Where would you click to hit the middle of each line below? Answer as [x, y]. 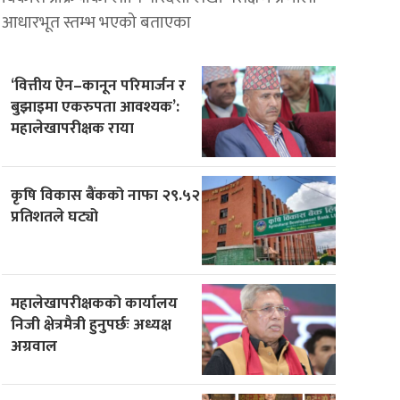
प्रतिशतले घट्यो [55, 216]
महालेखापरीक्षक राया [73, 128]
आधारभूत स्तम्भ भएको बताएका [97, 22]
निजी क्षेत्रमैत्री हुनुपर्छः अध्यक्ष [92, 324]
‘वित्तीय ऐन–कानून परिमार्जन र [99, 85]
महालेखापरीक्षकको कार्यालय [95, 303]
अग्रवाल [34, 346]
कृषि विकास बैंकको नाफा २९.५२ [106, 195]
